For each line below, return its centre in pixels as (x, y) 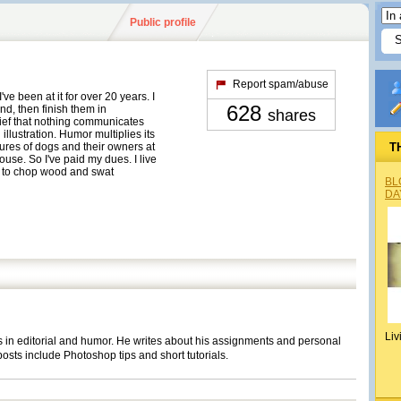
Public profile (162, 22)
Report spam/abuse (281, 84)
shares (292, 115)
